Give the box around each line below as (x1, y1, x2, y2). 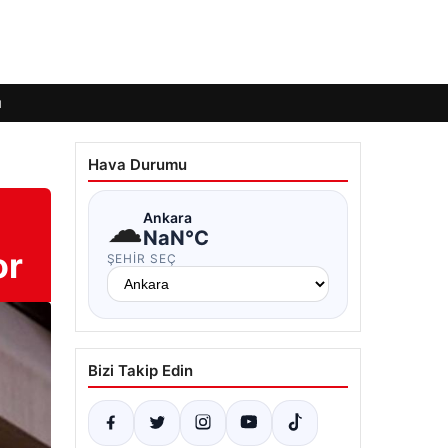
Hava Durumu (87, 155, 187, 174)
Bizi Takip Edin (87, 361, 193, 380)
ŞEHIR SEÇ (106, 251, 178, 266)
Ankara (142, 208, 192, 226)
